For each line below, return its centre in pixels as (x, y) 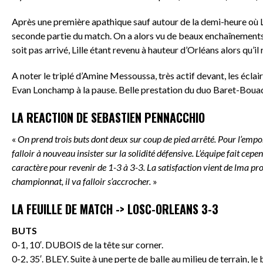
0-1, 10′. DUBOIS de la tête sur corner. (87, 244)
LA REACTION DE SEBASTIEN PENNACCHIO (108, 117)
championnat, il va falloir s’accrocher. (81, 181)
